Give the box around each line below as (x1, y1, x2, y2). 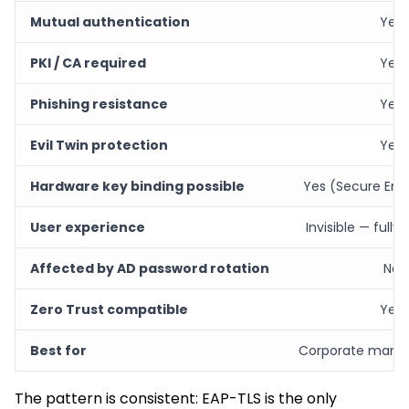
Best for (30, 341, 87, 360)
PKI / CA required (30, 53, 146, 72)
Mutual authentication (30, 12, 190, 31)
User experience (30, 217, 145, 236)
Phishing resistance (30, 94, 168, 113)
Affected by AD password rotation (30, 258, 269, 278)
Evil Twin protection (30, 135, 168, 154)
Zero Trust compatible (30, 299, 188, 319)
